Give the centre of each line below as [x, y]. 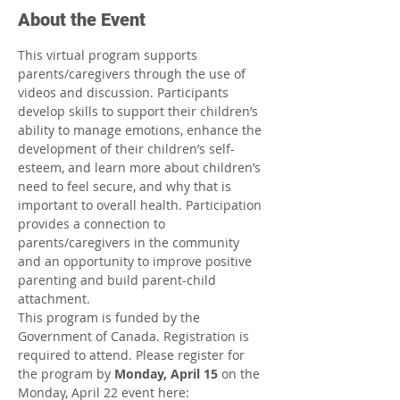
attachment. [54, 299]
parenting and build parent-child [119, 280]
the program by [66, 374]
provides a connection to [93, 224]
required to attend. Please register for [133, 355]
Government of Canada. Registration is [135, 336]
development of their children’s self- [126, 149]
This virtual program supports [109, 55]
